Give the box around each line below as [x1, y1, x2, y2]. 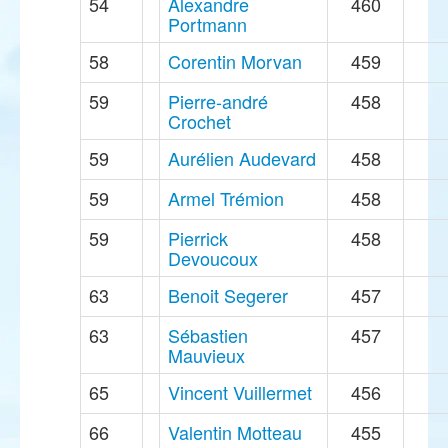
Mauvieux [168, 342, 245, 369]
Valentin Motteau [168, 419, 302, 446]
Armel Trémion [168, 185, 284, 212]
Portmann [168, 11, 247, 38]
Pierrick [168, 225, 228, 252]
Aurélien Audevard [168, 145, 316, 172]
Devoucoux [168, 245, 258, 272]
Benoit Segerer [168, 282, 288, 309]
